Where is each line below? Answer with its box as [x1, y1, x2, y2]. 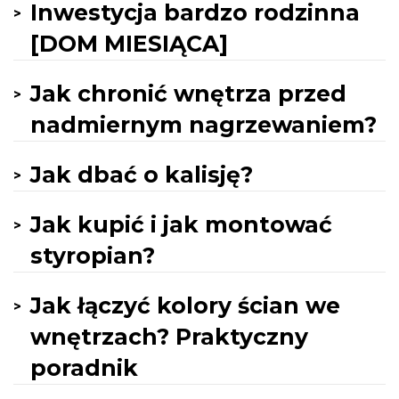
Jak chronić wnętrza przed [30, 80, 346, 107]
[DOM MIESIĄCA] [30, 30, 228, 57]
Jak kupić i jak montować [30, 211, 332, 238]
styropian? [30, 242, 155, 269]
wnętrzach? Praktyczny [30, 323, 308, 350]
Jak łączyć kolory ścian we [30, 292, 340, 319]
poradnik [30, 354, 138, 381]
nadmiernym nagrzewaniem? [30, 111, 377, 138]
